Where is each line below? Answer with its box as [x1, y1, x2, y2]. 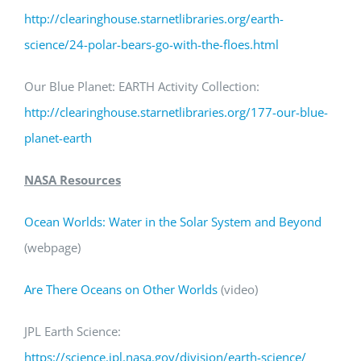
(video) [218, 281, 258, 297]
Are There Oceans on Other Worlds [24, 281, 218, 297]
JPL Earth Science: [24, 323, 121, 339]
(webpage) [24, 239, 81, 255]
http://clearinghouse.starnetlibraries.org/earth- [24, 10, 284, 27]
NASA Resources [24, 172, 121, 188]
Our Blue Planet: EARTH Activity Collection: [24, 78, 259, 94]
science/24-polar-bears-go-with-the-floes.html [24, 36, 279, 52]
